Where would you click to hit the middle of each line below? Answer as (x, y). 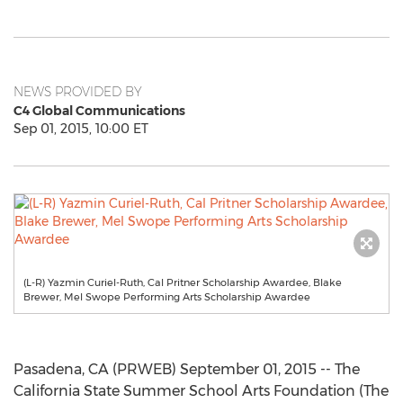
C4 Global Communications (99, 111)
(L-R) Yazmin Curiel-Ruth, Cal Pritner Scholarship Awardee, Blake (183, 282)
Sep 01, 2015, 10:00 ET (81, 129)
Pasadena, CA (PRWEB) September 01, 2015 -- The (187, 369)
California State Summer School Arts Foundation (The (201, 391)
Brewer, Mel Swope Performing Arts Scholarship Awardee (167, 297)
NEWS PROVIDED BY (78, 92)
